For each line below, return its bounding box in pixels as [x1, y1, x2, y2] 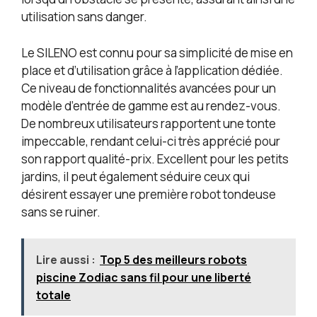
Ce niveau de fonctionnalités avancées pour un [21, 79, 276, 96]
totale [36, 287, 71, 304]
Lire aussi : [36, 252, 96, 268]
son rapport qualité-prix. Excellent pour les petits [21, 150, 289, 167]
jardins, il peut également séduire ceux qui [21, 168, 250, 185]
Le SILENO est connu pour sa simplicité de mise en [21, 44, 293, 61]
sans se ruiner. [21, 203, 100, 220]
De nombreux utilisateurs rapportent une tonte [21, 115, 276, 132]
